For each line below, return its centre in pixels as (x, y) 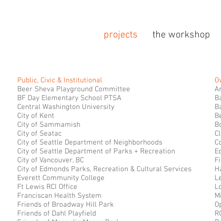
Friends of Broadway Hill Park (66, 205)
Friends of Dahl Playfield (57, 214)
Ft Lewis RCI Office (47, 187)
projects (121, 35)
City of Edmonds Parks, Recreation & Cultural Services (104, 169)
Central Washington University (66, 107)
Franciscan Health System (59, 196)
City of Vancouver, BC (51, 160)
